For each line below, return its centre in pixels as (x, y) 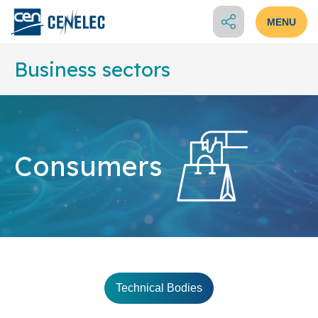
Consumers (88, 166)
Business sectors (92, 70)
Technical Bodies (159, 288)
